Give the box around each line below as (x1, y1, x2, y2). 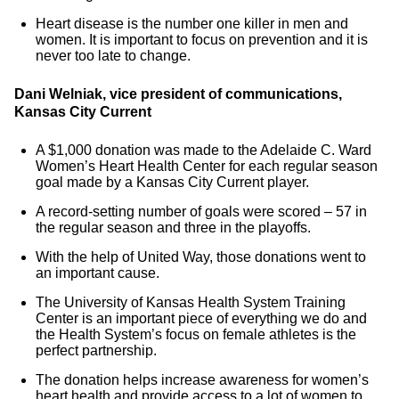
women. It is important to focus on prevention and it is (36, 32, 368, 47)
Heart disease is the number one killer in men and (36, 16, 348, 31)
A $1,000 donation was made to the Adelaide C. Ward (36, 142, 371, 158)
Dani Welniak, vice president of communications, (14, 86, 342, 102)
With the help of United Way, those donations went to (36, 249, 366, 265)
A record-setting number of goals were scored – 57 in (36, 204, 367, 219)
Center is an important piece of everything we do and (36, 311, 367, 326)
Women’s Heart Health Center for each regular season (36, 159, 378, 174)
